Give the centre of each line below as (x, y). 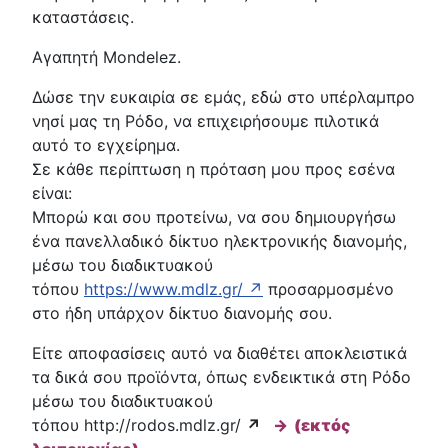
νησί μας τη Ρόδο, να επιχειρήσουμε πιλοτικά (205, 120)
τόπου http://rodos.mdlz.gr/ (139, 424)
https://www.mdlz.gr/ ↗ (173, 288)
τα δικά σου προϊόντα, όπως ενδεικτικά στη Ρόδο (221, 376)
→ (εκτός (312, 424)
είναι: (52, 192)
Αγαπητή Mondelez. (106, 56)
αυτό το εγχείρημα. (106, 144)
